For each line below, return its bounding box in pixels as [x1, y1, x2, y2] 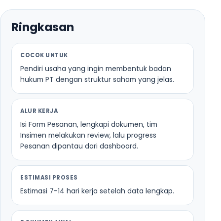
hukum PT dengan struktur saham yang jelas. [20, 74, 174, 84]
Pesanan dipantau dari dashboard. [20, 141, 138, 151]
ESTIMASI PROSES [20, 173, 78, 182]
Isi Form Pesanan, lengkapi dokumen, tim [20, 119, 157, 129]
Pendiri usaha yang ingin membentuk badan [20, 63, 171, 74]
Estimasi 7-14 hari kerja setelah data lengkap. [20, 185, 174, 196]
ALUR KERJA [20, 107, 58, 115]
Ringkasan [11, 19, 74, 35]
